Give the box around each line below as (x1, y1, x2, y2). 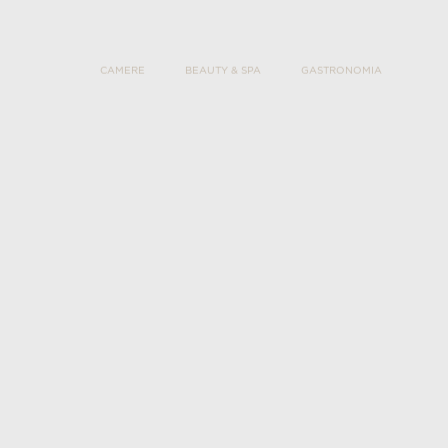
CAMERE (100, 43, 145, 53)
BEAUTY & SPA (185, 43, 261, 53)
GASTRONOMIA (301, 43, 382, 53)
